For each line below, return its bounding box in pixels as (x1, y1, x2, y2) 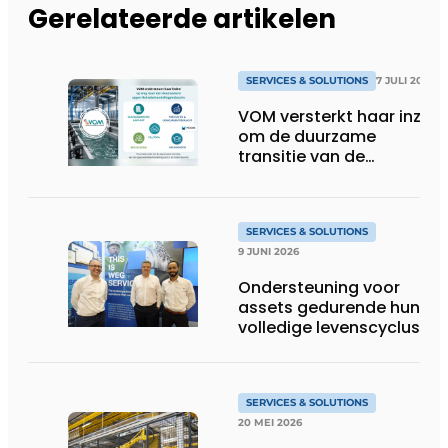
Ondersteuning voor (238, 276, 400, 300)
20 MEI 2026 (238, 416, 302, 430)
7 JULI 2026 (376, 73, 435, 87)
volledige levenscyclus (238, 316, 420, 340)
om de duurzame (238, 124, 376, 148)
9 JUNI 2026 (238, 245, 299, 259)
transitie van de (238, 144, 365, 168)
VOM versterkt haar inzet (238, 104, 438, 128)
